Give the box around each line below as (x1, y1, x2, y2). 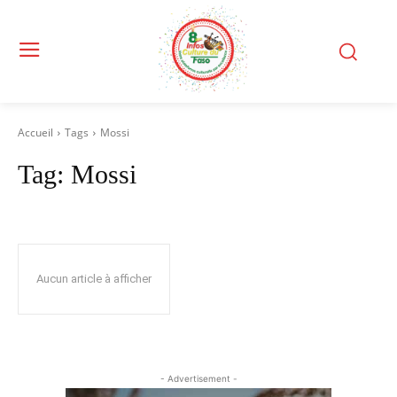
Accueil (18, 125, 53, 140)
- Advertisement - (160, 373, 237, 384)
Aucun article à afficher (36, 272, 152, 285)
